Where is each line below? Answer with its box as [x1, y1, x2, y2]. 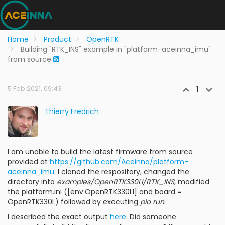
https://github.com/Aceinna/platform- [50, 157, 188, 167]
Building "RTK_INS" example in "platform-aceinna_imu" [21, 44, 211, 54]
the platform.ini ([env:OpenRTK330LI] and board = [8, 187, 182, 197]
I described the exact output [8, 212, 110, 222]
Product [44, 34, 71, 44]
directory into [8, 177, 57, 187]
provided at [8, 157, 50, 167]
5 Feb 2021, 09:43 [8, 84, 62, 93]
